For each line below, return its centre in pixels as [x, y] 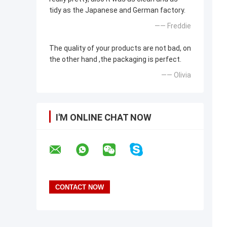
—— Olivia [176, 75]
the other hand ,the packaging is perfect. [115, 60]
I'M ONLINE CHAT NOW [104, 118]
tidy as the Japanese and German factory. [117, 10]
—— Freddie [173, 26]
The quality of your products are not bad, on [120, 48]
